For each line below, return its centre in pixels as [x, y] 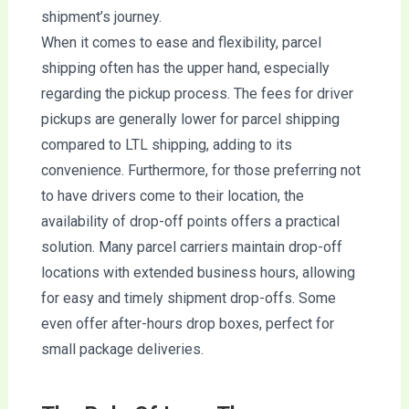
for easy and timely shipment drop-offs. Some [188, 298]
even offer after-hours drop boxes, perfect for [187, 323]
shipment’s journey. [101, 16]
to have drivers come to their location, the [172, 195]
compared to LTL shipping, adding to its [166, 144]
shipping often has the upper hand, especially [185, 68]
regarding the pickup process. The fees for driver [197, 93]
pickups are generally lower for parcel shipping [190, 119]
